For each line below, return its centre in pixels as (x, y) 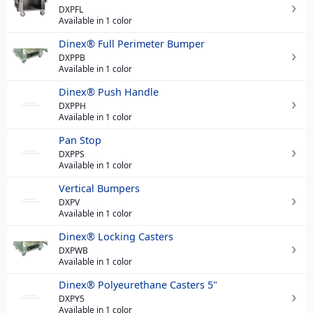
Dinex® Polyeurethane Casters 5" (138, 284)
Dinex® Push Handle (109, 92)
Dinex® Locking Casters (116, 236)
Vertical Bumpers (99, 188)
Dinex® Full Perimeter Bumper (132, 43)
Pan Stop (80, 140)
